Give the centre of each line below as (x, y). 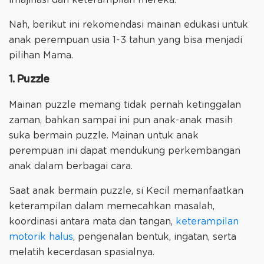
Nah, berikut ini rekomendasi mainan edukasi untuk (128, 24)
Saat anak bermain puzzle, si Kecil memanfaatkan (126, 191)
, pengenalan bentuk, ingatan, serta (155, 237)
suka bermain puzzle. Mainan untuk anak (104, 136)
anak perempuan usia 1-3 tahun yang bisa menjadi (126, 40)
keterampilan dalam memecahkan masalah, (112, 207)
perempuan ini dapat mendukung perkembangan (125, 151)
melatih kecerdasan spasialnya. (83, 253)
